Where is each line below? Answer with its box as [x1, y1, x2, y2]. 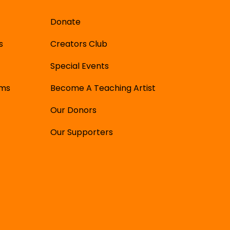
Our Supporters [50, 126, 113, 138]
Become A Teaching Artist [50, 82, 156, 94]
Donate [50, 16, 81, 28]
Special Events [50, 60, 109, 72]
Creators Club [50, 38, 107, 50]
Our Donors [50, 104, 97, 116]
